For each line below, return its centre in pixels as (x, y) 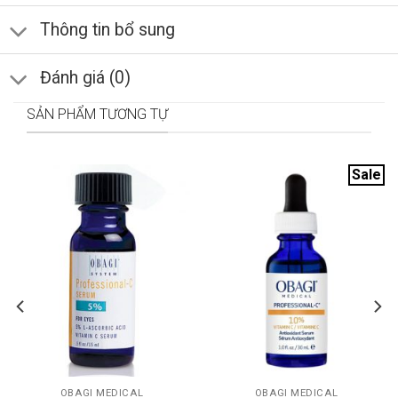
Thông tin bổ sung (107, 29)
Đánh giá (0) (85, 77)
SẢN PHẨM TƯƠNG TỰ (97, 114)
